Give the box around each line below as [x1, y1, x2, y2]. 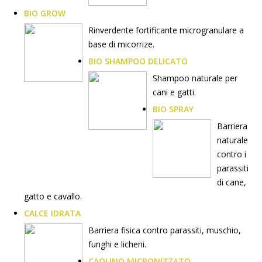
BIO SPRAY [153, 104, 194, 115]
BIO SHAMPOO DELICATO [88, 56, 188, 67]
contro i [217, 149, 246, 160]
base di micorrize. [88, 39, 154, 50]
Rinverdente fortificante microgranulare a [88, 25, 244, 36]
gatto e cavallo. [24, 191, 82, 202]
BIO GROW [24, 8, 65, 19]
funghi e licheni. [88, 239, 146, 250]
